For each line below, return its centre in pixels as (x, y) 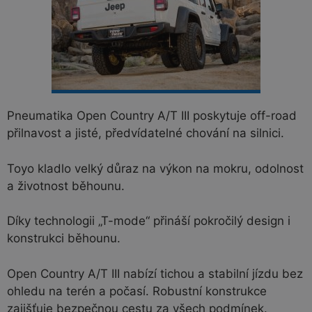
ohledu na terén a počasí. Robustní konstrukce (137, 291)
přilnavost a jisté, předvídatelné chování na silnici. (146, 133)
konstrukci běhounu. (64, 239)
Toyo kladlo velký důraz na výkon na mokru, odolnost (155, 168)
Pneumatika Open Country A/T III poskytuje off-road (152, 116)
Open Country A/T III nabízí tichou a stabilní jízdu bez (155, 273)
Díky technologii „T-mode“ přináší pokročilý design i (149, 221)
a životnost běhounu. (66, 186)
